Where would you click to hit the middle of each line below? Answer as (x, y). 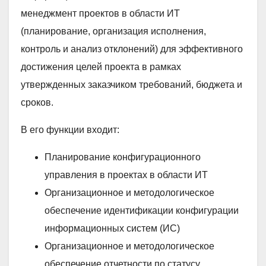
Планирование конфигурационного (123, 157)
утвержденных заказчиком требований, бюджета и (132, 84)
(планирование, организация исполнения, (113, 31)
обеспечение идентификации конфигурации (142, 210)
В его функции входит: (70, 129)
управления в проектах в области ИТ (126, 175)
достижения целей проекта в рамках (101, 66)
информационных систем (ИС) (112, 228)
